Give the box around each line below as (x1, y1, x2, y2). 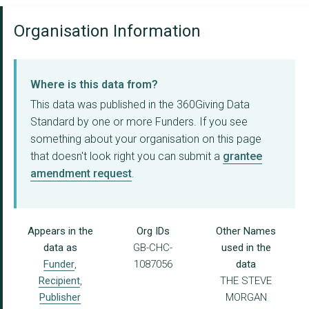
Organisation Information (14, 21, 201, 41)
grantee (223, 150, 262, 163)
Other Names (216, 225, 277, 238)
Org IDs (136, 225, 170, 238)
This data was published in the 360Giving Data (30, 98, 250, 112)
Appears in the (27, 225, 93, 238)
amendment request (30, 167, 132, 181)
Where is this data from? (30, 78, 158, 92)
